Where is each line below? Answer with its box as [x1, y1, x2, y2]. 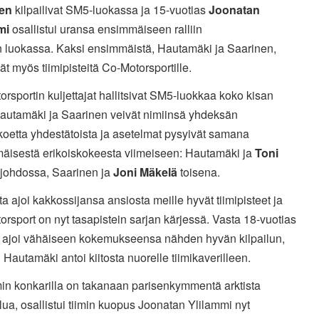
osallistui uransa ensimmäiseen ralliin [9, 20, 202, 37]
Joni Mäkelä [113, 163, 177, 180]
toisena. [177, 163, 220, 180]
